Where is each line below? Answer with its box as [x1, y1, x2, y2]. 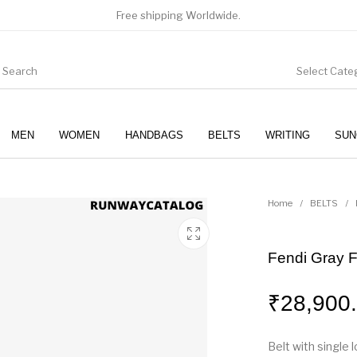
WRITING [265, 128, 310, 141]
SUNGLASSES [206, 176, 277, 189]
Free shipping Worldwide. [116, 9, 241, 22]
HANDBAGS [124, 128, 183, 141]
